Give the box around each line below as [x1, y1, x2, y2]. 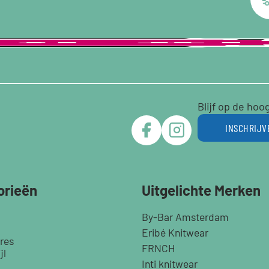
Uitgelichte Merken [141, 181, 261, 199]
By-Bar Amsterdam [141, 210, 229, 224]
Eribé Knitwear [141, 226, 208, 240]
